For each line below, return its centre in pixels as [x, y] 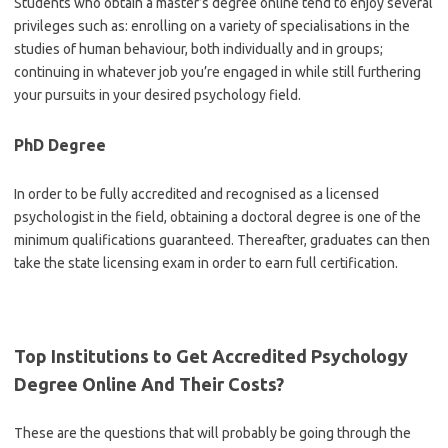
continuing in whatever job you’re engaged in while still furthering [217, 72]
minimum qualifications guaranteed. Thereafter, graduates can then [222, 240]
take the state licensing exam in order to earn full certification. [206, 263]
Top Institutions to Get [113, 356]
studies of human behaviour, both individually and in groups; [198, 49]
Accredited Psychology [310, 356]
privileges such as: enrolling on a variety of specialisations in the [212, 26]
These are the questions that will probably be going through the [212, 433]
